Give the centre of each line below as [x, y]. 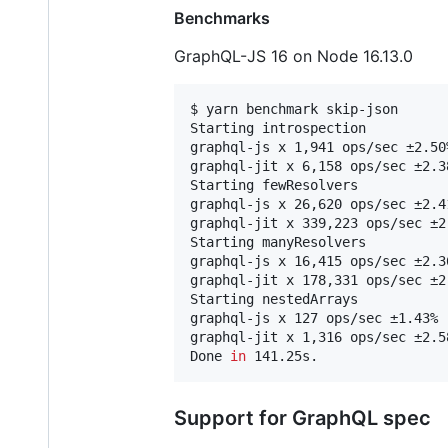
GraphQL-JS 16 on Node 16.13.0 [293, 55]
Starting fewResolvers [274, 184]
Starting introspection [278, 127]
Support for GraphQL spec [302, 417]
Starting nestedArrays [274, 298]
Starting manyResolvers [278, 241]
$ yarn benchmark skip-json [294, 108]
